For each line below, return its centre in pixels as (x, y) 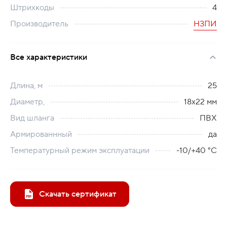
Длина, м (26, 86)
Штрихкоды (32, 8)
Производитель (39, 24)
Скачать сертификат (78, 194)
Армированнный (41, 134)
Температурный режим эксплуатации (80, 150)
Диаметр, (27, 102)
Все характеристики (49, 57)
